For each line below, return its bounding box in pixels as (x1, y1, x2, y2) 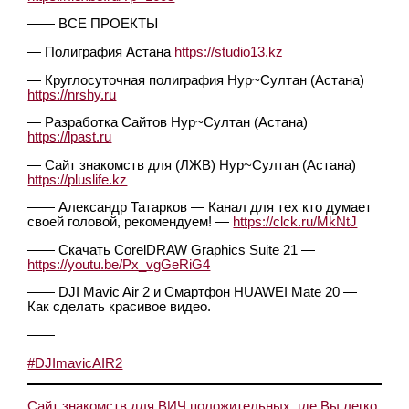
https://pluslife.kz (27, 172, 128, 187)
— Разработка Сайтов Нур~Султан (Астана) (27, 115, 309, 131)
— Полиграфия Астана (27, 44, 175, 59)
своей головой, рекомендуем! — (27, 215, 234, 230)
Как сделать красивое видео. (27, 299, 212, 315)
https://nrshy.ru (27, 87, 117, 102)
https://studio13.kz (174, 44, 284, 59)
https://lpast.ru (27, 130, 112, 145)
